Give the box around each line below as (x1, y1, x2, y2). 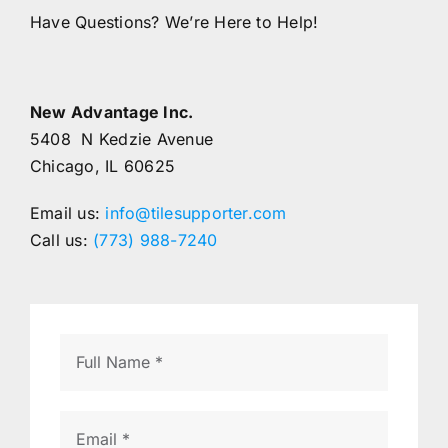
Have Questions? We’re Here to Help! (30, 12, 319, 33)
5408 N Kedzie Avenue (30, 129, 214, 150)
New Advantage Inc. (30, 102, 194, 123)
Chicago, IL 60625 (30, 156, 176, 177)
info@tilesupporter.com (105, 203, 287, 224)
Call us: (30, 230, 94, 251)
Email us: (30, 203, 106, 224)
